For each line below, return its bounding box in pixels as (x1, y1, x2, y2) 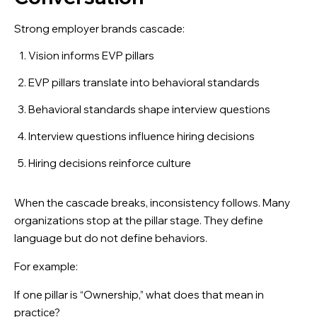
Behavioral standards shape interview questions (28, 102, 270, 116)
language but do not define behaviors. (14, 231, 207, 245)
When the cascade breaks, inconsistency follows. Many (14, 195, 290, 209)
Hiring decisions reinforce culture (28, 156, 191, 170)
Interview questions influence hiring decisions (28, 129, 255, 143)
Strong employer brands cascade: (14, 21, 185, 35)
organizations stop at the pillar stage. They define (14, 213, 263, 227)
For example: (14, 259, 78, 273)
